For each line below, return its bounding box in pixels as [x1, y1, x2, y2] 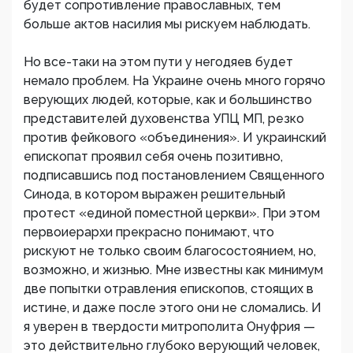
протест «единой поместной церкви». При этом [24, 206, 320, 221]
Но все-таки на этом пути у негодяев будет [24, 54, 293, 69]
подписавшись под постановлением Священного [24, 168, 325, 183]
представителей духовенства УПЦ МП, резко [24, 111, 304, 126]
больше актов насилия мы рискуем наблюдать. [24, 17, 310, 32]
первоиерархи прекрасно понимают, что [24, 225, 274, 240]
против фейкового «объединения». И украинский [24, 130, 326, 145]
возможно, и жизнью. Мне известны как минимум [24, 262, 323, 277]
